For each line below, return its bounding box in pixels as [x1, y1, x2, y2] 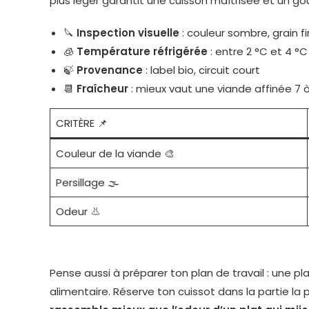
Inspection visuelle [77, 26, 179, 40]
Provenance [77, 63, 143, 77]
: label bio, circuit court [143, 63, 260, 77]
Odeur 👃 [55, 204, 101, 219]
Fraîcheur [77, 81, 128, 96]
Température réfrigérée [77, 44, 208, 59]
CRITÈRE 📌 [55, 116, 108, 130]
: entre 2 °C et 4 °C [208, 44, 308, 59]
